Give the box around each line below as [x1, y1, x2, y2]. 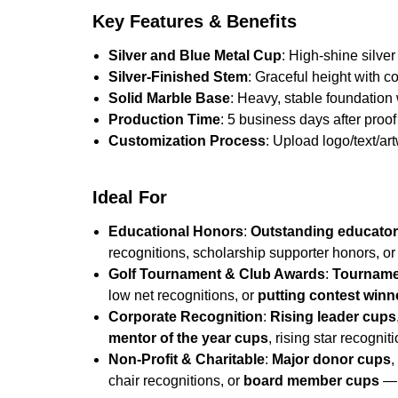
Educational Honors [108, 223, 244, 239]
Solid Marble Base [108, 90, 231, 106]
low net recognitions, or [108, 287, 259, 303]
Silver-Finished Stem [108, 68, 249, 84]
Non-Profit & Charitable [108, 351, 266, 367]
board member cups [243, 372, 380, 388]
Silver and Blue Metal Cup [108, 47, 283, 63]
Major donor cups [272, 351, 392, 367]
